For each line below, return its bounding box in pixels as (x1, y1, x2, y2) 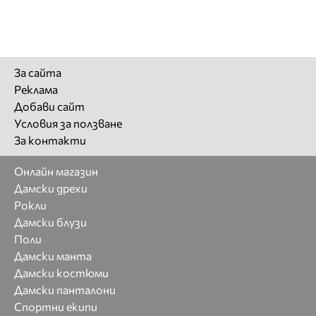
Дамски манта (14, 248, 92, 262)
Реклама (14, 82, 58, 96)
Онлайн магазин (14, 164, 98, 178)
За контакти (14, 133, 86, 147)
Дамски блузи (14, 214, 87, 229)
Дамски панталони (14, 282, 116, 296)
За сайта (14, 65, 61, 79)
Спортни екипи (14, 299, 97, 313)
